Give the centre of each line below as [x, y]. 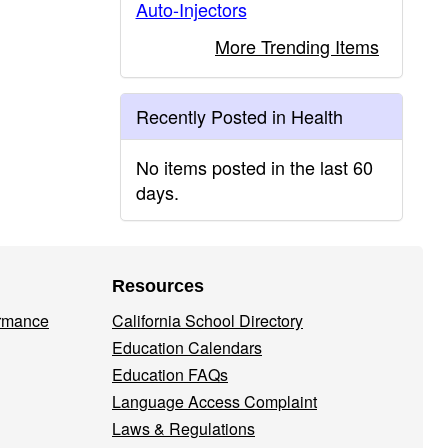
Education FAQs [170, 374]
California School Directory [207, 320]
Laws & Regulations [183, 428]
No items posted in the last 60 [254, 167]
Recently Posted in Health [239, 116]
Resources [158, 286]
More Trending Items [297, 46]
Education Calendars [187, 347]
